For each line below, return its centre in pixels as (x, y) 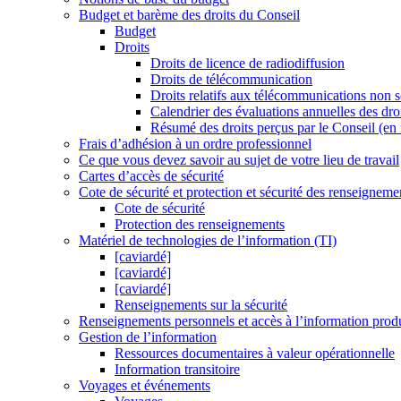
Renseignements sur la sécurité (201, 305)
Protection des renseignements (200, 225)
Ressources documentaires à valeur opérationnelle (255, 354)
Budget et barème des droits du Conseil (189, 15)
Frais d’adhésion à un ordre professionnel (195, 144)
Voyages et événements (145, 386)
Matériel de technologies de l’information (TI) (208, 241)
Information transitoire (177, 370)
